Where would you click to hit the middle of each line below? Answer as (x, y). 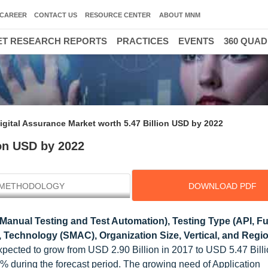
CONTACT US (56, 15)
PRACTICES (143, 41)
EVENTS (196, 41)
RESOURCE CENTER (118, 15)
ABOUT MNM (180, 15)
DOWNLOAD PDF (222, 186)
